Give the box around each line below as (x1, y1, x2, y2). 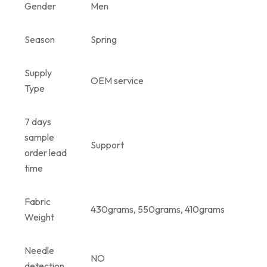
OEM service (91, 74, 144, 86)
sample (24, 131, 54, 143)
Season (24, 33, 55, 45)
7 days (24, 115, 51, 128)
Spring (91, 33, 117, 45)
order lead (24, 146, 67, 159)
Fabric (24, 195, 51, 207)
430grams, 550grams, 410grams (91, 203, 225, 215)
